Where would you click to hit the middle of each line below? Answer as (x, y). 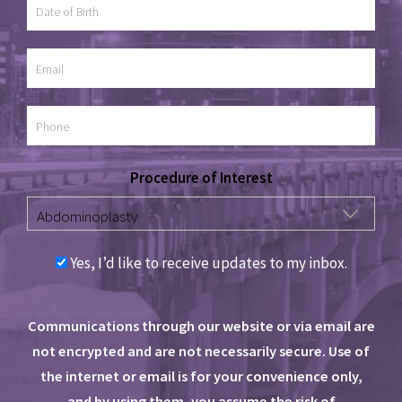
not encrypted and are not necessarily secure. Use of (201, 351)
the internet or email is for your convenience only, (201, 376)
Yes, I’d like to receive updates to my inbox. (208, 263)
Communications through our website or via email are (201, 326)
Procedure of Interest (201, 178)
